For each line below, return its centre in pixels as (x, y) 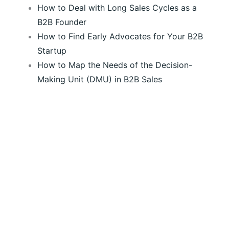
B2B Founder (62, 22)
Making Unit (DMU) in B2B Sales (99, 79)
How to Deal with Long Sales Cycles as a (117, 8)
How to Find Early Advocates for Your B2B (120, 37)
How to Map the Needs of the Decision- (114, 65)
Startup (52, 51)
